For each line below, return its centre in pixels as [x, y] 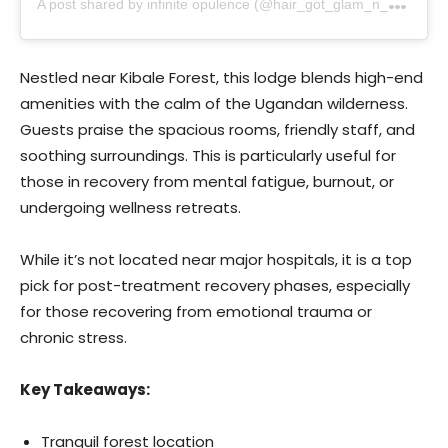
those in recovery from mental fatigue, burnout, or [207, 181]
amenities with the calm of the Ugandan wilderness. [214, 103]
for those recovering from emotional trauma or [196, 311]
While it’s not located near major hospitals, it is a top [216, 259]
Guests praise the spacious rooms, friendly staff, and [217, 129]
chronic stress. [73, 337]
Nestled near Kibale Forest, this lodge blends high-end [221, 77]
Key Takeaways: [85, 389]
